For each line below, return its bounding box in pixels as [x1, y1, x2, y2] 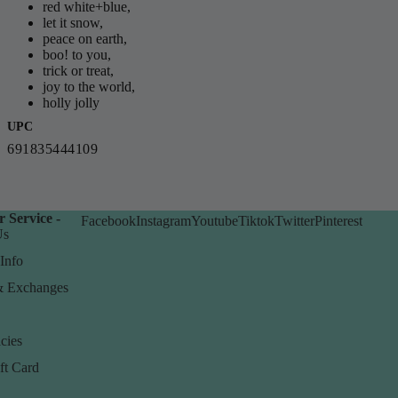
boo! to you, [43, 47, 111, 62]
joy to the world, [43, 79, 135, 94]
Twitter [275, 213, 314, 228]
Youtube [191, 213, 238, 228]
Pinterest [314, 213, 362, 228]
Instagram [136, 213, 191, 228]
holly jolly [43, 95, 99, 110]
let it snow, [43, 15, 103, 30]
